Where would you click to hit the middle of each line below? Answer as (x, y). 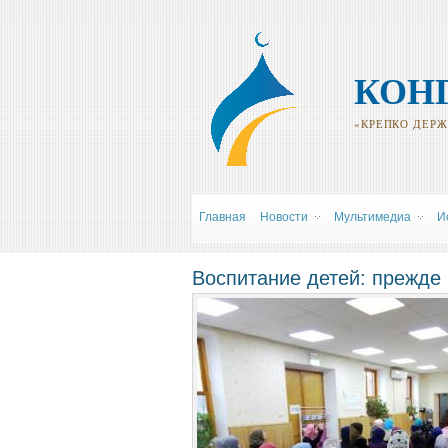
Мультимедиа (372, 217)
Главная (222, 217)
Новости (284, 217)
